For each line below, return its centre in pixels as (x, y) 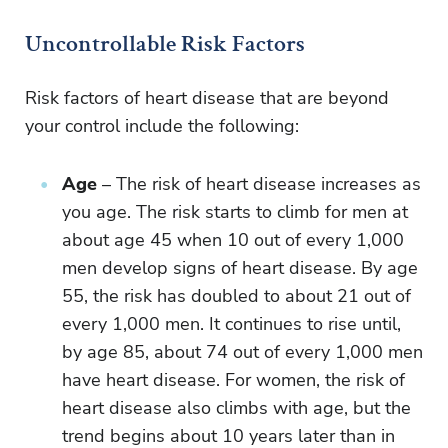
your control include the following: (162, 126)
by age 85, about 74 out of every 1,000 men (242, 352)
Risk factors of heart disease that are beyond (207, 98)
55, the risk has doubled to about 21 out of (236, 296)
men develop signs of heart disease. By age (240, 268)
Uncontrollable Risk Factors (165, 43)
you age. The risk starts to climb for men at (235, 212)
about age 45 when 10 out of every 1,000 (233, 240)
